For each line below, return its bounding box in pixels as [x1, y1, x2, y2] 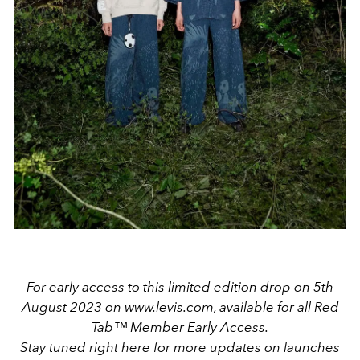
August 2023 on [21, 298, 125, 315]
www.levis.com [124, 298, 214, 315]
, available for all [213, 298, 314, 315]
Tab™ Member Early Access [92, 318, 265, 335]
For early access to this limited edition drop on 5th [27, 278, 333, 295]
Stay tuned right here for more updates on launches [20, 338, 340, 355]
